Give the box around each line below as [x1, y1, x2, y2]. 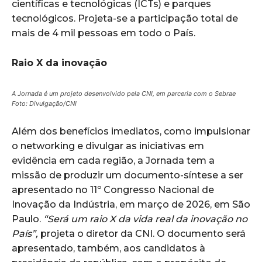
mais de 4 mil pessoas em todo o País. [12, 27, 195, 39]
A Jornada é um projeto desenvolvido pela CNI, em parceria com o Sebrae [12, 89, 236, 98]
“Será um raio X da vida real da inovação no [43, 213, 247, 225]
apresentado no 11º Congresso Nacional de [12, 184, 214, 195]
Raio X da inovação [12, 57, 107, 68]
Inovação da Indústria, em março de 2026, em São [12, 198, 250, 210]
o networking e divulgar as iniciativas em [12, 140, 204, 151]
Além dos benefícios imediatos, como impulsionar [12, 125, 250, 137]
